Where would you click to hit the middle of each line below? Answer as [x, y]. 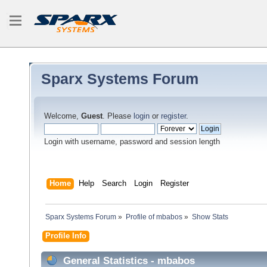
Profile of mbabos [154, 217]
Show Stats [210, 217]
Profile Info [66, 236]
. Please [118, 116]
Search [114, 183]
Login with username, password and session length [132, 142]
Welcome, [63, 116]
